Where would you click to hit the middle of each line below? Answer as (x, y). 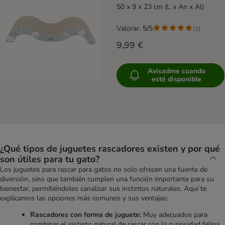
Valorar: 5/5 (135, 29)
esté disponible (177, 79)
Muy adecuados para (174, 215)
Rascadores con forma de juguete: (86, 215)
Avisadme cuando (177, 71)
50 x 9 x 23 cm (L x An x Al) (160, 7)
